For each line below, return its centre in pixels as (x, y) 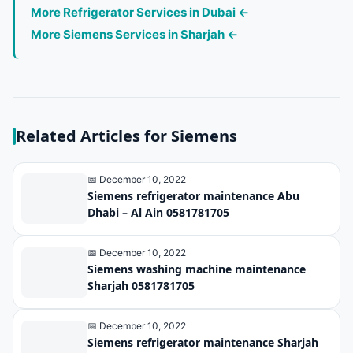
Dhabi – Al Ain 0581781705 (158, 212)
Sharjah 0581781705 (141, 285)
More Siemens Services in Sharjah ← (134, 34)
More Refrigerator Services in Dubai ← (140, 12)
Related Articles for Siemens (126, 136)
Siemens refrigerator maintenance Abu (193, 195)
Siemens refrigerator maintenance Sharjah (203, 343)
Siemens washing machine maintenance (197, 269)
